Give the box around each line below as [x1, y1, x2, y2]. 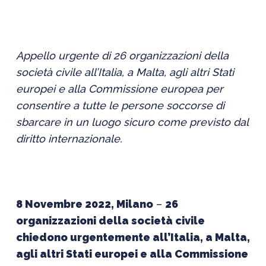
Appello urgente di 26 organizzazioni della [15, 49, 229, 62]
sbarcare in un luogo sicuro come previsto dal [15, 116, 248, 128]
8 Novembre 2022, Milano [15, 198, 153, 210]
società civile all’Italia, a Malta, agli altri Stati [15, 66, 234, 78]
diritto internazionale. [15, 132, 122, 145]
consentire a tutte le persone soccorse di [15, 99, 224, 112]
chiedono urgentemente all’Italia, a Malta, [15, 231, 250, 243]
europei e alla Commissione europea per [15, 83, 223, 95]
